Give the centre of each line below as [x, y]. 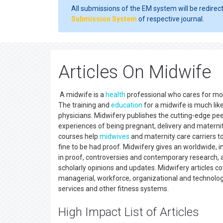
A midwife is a [82, 95]
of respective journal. [170, 19]
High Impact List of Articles [129, 212]
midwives [114, 136]
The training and [85, 105]
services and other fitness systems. [116, 189]
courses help [79, 136]
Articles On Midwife [135, 72]
